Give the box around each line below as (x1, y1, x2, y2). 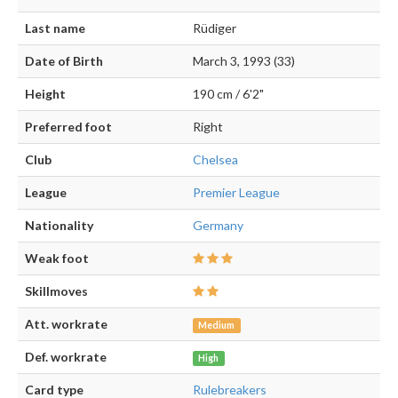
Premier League (193, 184, 280, 200)
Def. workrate (25, 348, 107, 364)
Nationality (25, 217, 93, 233)
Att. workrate (25, 315, 107, 331)
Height (25, 85, 66, 101)
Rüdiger (193, 20, 236, 36)
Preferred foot (25, 118, 112, 134)
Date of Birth (25, 52, 103, 68)
